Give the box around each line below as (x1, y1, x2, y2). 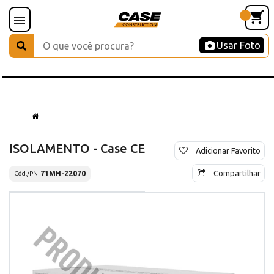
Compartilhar (213, 168, 261, 177)
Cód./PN (14, 170, 38, 177)
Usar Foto (217, 40, 261, 51)
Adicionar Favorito (196, 146, 261, 155)
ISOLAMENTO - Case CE (9, 141, 145, 155)
